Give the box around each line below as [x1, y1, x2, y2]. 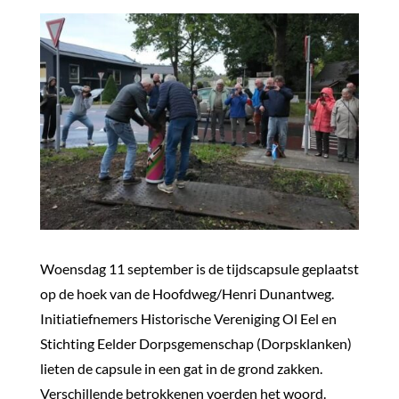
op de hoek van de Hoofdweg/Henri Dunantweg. [39, 284, 334, 302]
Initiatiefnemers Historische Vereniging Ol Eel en [39, 309, 337, 327]
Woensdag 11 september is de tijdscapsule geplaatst [39, 259, 359, 277]
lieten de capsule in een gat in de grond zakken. [39, 359, 322, 377]
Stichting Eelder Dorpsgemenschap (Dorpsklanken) [39, 334, 352, 352]
